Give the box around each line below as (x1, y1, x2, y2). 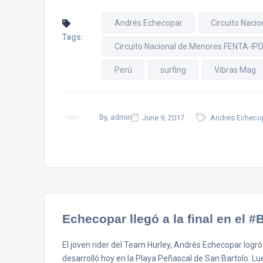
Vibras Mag (214, 65, 256, 75)
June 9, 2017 (142, 113, 184, 122)
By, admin (99, 112, 131, 122)
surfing (160, 65, 186, 75)
